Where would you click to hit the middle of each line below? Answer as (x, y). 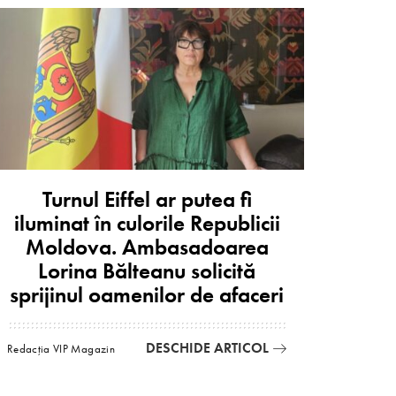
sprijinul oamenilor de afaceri (147, 295)
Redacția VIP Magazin (61, 348)
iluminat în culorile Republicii (147, 224)
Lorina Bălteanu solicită (147, 271)
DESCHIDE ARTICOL (207, 348)
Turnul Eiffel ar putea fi (147, 200)
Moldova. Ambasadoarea (147, 247)
